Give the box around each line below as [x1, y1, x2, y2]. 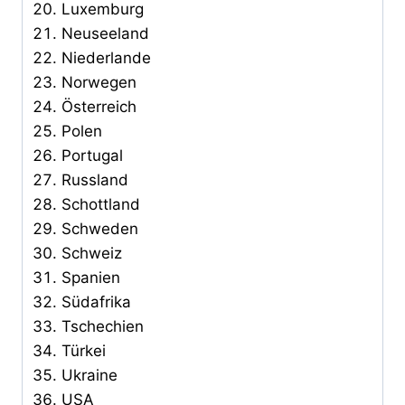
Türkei [61, 341, 106, 360]
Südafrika [61, 292, 131, 311]
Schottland [61, 194, 140, 213]
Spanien [61, 268, 120, 287]
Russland [61, 170, 128, 189]
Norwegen [61, 72, 137, 91]
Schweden [61, 219, 138, 238]
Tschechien [61, 316, 144, 335]
